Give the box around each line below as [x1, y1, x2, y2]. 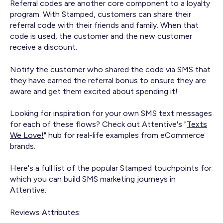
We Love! [10, 130, 44, 140]
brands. [10, 141, 35, 151]
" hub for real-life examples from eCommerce [44, 130, 205, 140]
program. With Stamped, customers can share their [10, 9, 191, 19]
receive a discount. [10, 42, 77, 52]
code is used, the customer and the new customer [10, 31, 192, 41]
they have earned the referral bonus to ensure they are [10, 75, 206, 85]
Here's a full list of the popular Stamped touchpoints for [10, 163, 212, 173]
